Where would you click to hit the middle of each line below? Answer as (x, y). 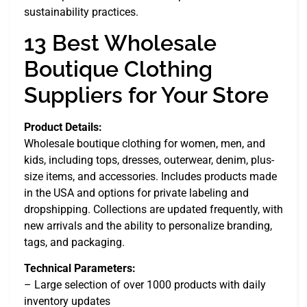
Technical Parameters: (80, 269)
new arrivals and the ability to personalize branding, (148, 225)
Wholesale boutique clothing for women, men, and (145, 143)
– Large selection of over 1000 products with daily (145, 285)
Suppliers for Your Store (146, 95)
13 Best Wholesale (120, 42)
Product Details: (63, 127)
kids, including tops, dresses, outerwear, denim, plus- (149, 160)
